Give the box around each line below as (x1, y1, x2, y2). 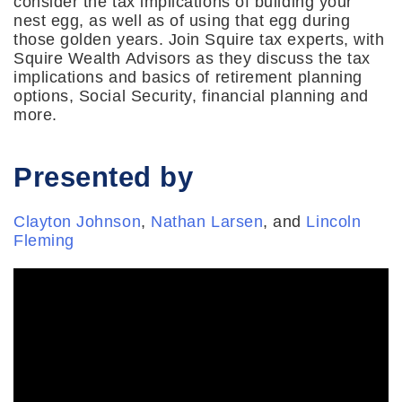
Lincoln (306, 212, 362, 231)
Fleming (13, 231, 74, 249)
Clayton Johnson (13, 212, 142, 231)
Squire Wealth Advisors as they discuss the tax (13, 48, 371, 67)
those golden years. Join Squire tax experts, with (13, 30, 385, 48)
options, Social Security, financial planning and (13, 86, 369, 105)
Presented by (13, 161, 194, 193)
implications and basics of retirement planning (13, 67, 363, 86)
